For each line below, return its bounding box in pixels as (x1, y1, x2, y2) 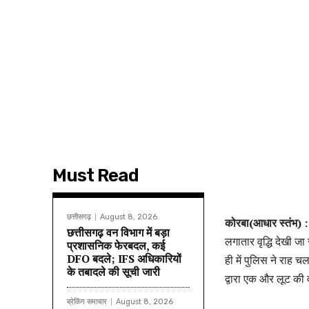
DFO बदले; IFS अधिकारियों (67, 250, 181, 266)
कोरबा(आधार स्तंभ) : (225, 215, 308, 230)
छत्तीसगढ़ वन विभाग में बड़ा (67, 224, 170, 240)
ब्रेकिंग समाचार (67, 297, 107, 306)
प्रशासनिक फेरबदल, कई (67, 237, 165, 253)
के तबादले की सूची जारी (67, 263, 160, 279)
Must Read (52, 164, 139, 186)
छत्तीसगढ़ (67, 212, 91, 221)
